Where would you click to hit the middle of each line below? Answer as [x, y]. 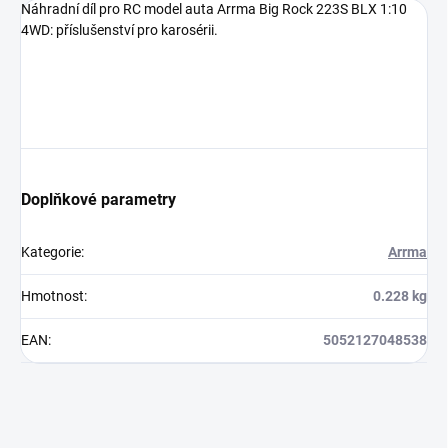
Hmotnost [52, 296]
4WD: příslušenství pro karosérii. [119, 30]
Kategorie [51, 252]
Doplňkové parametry [98, 200]
